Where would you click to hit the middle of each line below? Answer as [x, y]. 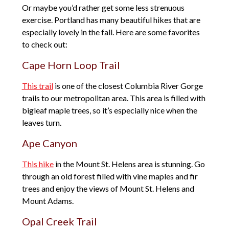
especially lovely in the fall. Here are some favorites [111, 32]
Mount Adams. [48, 201]
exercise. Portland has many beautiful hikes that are [111, 20]
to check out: [44, 44]
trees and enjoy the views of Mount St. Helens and [108, 189]
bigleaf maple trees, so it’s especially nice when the [109, 110]
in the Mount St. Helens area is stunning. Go [129, 164]
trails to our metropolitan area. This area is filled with [113, 98]
